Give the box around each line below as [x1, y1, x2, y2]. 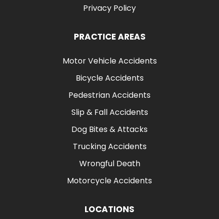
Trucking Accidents [72, 140, 147, 152]
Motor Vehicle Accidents [62, 55, 157, 66]
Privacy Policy [83, 2, 136, 14]
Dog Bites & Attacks [71, 123, 148, 135]
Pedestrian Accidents [68, 89, 151, 101]
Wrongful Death [79, 157, 140, 169]
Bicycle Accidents [75, 72, 144, 84]
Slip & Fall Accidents [71, 106, 148, 118]
